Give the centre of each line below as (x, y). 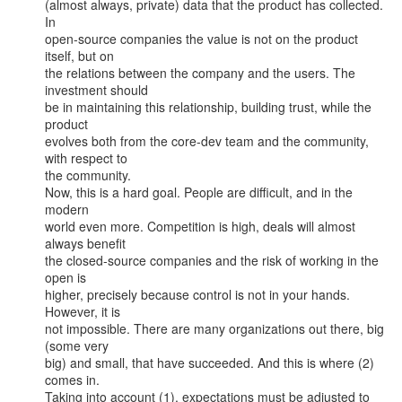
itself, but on (79, 56)
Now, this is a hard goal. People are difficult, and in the (199, 192)
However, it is (83, 311)
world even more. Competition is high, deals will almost (200, 226)
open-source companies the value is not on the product (201, 39)
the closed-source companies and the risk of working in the (212, 260)
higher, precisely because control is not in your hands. (197, 294)
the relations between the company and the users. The (200, 73)
